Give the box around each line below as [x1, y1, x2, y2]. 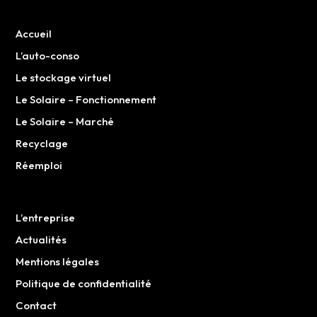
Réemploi [16, 158, 63, 172]
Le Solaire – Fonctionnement [16, 92, 157, 106]
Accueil [16, 26, 52, 40]
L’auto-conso [16, 48, 80, 62]
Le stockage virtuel [16, 70, 112, 84]
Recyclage [16, 136, 69, 150]
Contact [16, 298, 57, 312]
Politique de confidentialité [16, 276, 152, 290]
